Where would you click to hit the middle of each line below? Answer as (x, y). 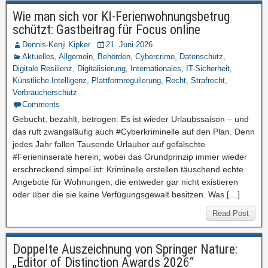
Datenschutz (201, 57)
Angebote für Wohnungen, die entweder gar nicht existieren (125, 182)
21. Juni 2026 (129, 45)
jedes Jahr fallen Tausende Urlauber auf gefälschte (109, 144)
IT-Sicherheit (208, 68)
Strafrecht (208, 80)
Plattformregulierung (126, 80)
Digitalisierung (101, 68)
